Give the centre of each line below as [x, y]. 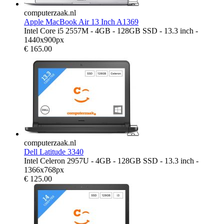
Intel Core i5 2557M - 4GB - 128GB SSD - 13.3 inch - [111, 30]
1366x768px [44, 169]
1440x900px [44, 39]
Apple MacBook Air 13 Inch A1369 [81, 21]
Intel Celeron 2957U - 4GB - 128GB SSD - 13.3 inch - [111, 160]
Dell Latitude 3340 [54, 151]
